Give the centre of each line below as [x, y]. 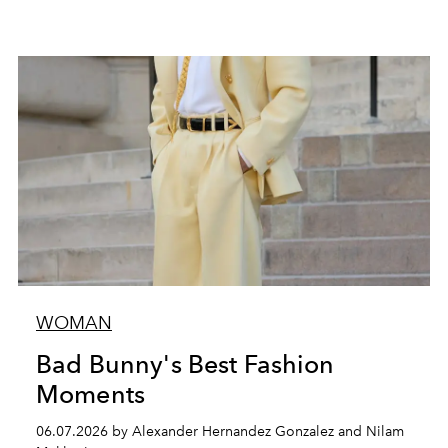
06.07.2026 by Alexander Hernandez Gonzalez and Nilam [219, 431]
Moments [90, 394]
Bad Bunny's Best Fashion [184, 364]
